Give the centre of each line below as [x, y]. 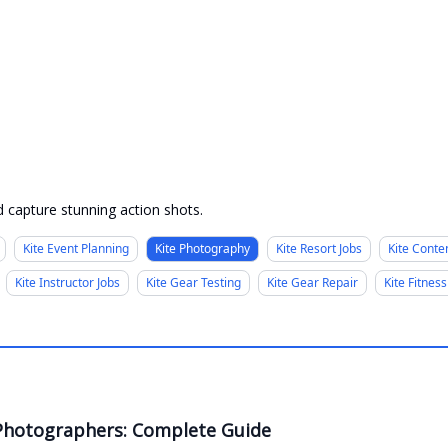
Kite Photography [202, 248]
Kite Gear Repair [312, 282]
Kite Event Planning [76, 248]
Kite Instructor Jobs [67, 282]
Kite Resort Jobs [319, 248]
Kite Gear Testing [193, 282]
